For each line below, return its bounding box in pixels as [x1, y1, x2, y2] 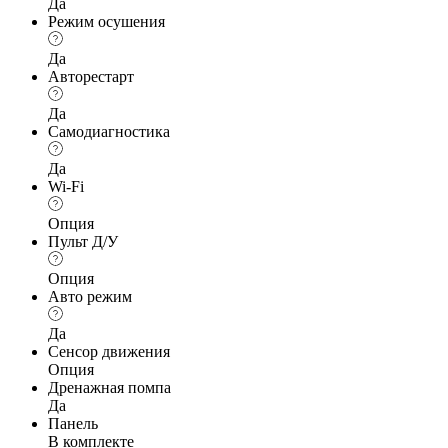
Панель [48, 414, 98, 432]
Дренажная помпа [48, 378, 171, 396]
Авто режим [48, 287, 132, 305]
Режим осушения [48, 12, 165, 30]
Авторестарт [48, 67, 134, 85]
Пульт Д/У [48, 232, 118, 250]
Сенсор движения [48, 342, 170, 360]
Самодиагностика [48, 122, 170, 140]
